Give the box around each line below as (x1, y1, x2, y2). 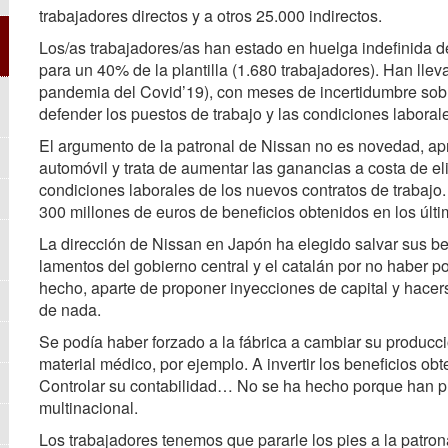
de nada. (39, 298, 101, 321)
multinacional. (39, 396, 138, 419)
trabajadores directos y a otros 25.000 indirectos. (39, 4, 382, 27)
